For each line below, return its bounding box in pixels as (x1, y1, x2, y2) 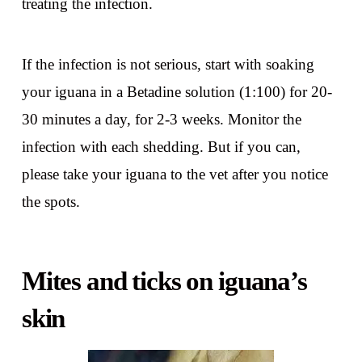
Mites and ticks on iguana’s (21, 266, 307, 296)
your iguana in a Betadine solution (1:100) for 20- (21, 83, 332, 101)
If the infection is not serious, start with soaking (21, 56, 314, 74)
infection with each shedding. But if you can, (21, 138, 301, 156)
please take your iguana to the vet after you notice (21, 166, 328, 183)
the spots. (21, 193, 80, 211)
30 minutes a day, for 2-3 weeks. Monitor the (21, 111, 301, 128)
